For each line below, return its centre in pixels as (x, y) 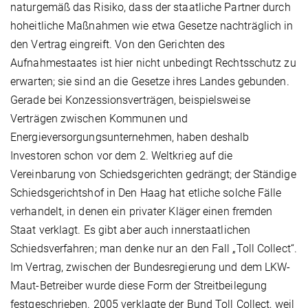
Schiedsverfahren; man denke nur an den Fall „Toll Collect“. (154, 248)
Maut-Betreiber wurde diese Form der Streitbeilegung (139, 285)
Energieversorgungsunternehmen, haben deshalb (130, 137)
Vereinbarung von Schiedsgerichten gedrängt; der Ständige (153, 174)
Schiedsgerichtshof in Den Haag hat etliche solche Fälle (146, 192)
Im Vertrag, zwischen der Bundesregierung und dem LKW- (151, 267)
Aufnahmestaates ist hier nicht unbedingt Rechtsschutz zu (153, 63)
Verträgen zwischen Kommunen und (99, 118)
